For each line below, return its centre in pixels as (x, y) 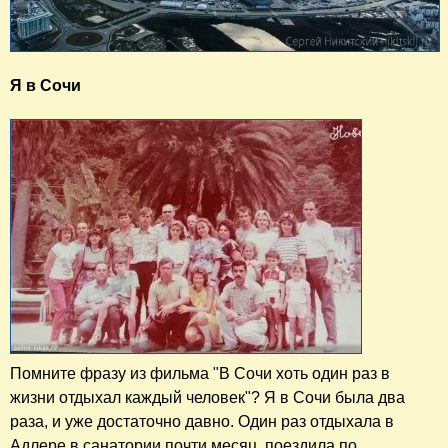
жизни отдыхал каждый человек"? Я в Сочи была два (207, 398)
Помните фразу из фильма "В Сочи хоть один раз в (200, 374)
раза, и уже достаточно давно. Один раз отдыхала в (202, 422)
